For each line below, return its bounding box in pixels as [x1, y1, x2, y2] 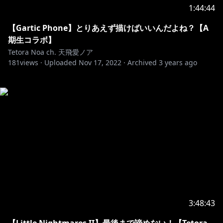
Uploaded [44, 58, 77, 67]
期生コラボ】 [8, 34, 56, 45]
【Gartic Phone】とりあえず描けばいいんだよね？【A [8, 22, 209, 33]
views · [20, 58, 42, 67]
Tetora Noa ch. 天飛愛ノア [8, 47, 93, 57]
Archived [127, 58, 157, 67]
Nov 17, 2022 [79, 58, 121, 67]
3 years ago [159, 58, 197, 67]
